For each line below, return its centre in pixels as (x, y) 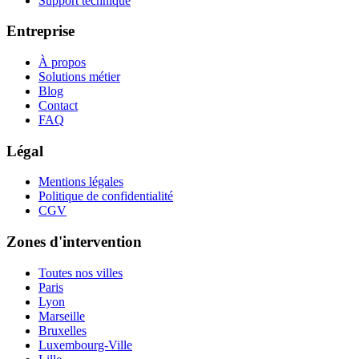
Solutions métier (79, 77)
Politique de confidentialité (106, 196)
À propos (62, 63)
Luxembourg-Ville (85, 345)
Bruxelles (63, 330)
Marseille (62, 316)
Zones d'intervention (74, 242)
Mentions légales (81, 182)
